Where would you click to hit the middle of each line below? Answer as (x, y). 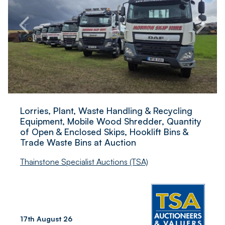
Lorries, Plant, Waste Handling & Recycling (106, 110)
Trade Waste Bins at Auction (78, 142)
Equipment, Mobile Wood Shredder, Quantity (111, 121)
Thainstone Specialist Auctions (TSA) (84, 161)
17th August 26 (46, 218)
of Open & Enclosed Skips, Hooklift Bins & (104, 131)
